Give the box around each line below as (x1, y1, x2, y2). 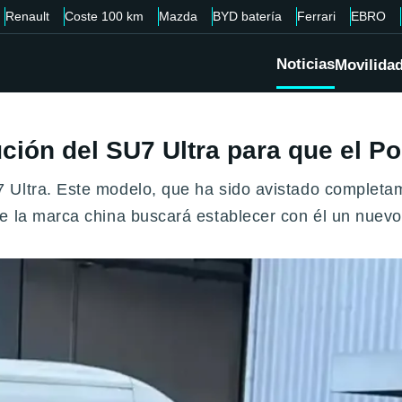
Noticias (276, 55, 335, 73)
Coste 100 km (65, 9, 144, 23)
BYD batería (213, 9, 282, 23)
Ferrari (297, 9, 336, 23)
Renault (5, 9, 49, 23)
